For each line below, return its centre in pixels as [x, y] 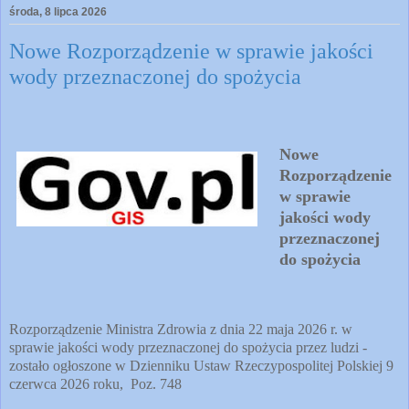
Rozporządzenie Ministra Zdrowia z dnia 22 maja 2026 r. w [181, 329]
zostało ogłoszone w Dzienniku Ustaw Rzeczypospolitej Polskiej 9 [201, 365]
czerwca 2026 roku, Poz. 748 [95, 383]
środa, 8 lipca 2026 [58, 12]
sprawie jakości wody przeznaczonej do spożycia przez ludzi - [188, 347]
